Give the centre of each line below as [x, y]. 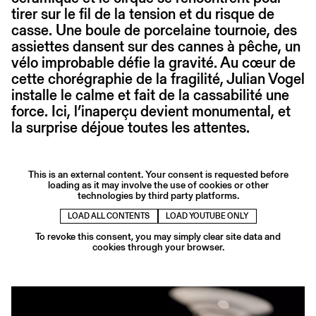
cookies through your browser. [158, 247]
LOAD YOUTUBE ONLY [207, 216]
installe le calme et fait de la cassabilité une [150, 95]
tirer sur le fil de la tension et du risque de [143, 14]
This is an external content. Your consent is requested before [158, 175]
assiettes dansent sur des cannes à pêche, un [156, 47]
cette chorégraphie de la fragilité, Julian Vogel [158, 79]
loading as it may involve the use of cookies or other [158, 185]
